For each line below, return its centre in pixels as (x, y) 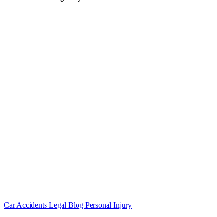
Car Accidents (26, 205)
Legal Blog (67, 205)
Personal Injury (108, 205)
